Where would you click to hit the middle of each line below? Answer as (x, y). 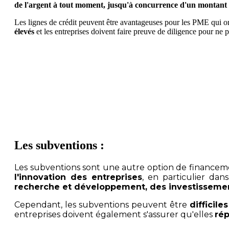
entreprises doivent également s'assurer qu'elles (114, 215)
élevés (24, 32)
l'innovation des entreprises (78, 177)
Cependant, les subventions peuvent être (102, 205)
